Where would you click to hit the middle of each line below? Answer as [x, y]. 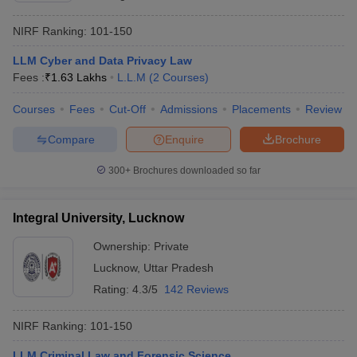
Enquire [184, 139]
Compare [71, 139]
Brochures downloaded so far [196, 171]
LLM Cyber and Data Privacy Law [102, 61]
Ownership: [124, 246]
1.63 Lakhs [79, 77]
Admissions [189, 109]
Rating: [113, 289]
